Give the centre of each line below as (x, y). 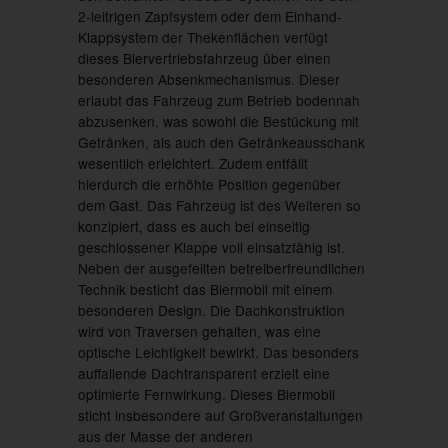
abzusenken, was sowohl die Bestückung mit (218, 120)
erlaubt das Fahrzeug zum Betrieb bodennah (218, 99)
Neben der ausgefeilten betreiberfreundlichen (221, 267)
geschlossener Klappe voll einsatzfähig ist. (211, 246)
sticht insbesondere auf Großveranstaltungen (220, 414)
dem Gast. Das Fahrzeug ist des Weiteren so (219, 204)
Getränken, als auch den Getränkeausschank (221, 141)
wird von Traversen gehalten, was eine (199, 330)
